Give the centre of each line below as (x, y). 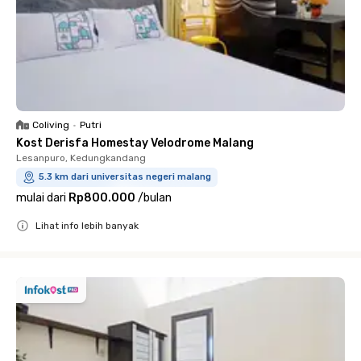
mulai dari (41, 197)
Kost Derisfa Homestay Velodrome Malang (135, 143)
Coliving (51, 124)
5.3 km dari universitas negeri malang (125, 176)
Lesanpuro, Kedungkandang (81, 158)
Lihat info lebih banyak (87, 225)
